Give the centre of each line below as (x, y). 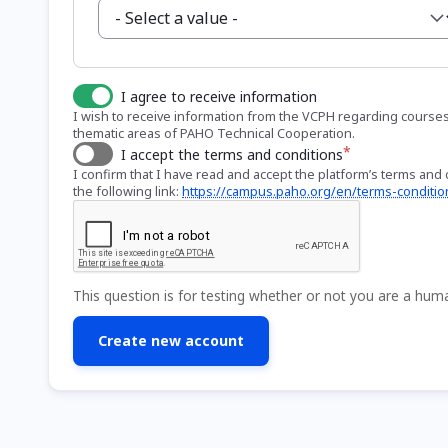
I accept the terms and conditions (232, 154)
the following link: (127, 190)
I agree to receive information (219, 96)
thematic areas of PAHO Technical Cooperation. (214, 132)
